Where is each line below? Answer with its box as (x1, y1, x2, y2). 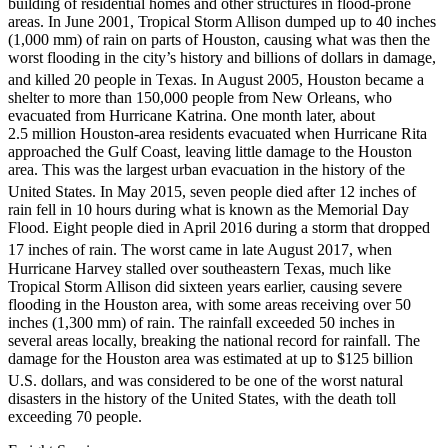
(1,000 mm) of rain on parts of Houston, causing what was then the (8, 30, 430, 48)
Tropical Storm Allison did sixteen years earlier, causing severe (8, 277, 402, 295)
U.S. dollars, (8, 371, 87, 389)
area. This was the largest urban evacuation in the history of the (8, 160, 405, 178)
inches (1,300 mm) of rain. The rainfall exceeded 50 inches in (8, 313, 395, 331)
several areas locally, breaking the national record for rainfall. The (8, 331, 420, 349)
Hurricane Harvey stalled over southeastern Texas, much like (8, 259, 391, 277)
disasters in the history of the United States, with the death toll (8, 389, 396, 407)
